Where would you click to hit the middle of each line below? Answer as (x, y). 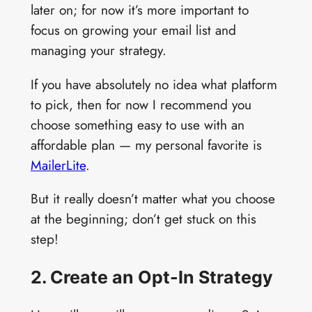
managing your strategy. (98, 50)
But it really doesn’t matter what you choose (153, 198)
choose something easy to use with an (137, 124)
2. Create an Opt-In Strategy (151, 277)
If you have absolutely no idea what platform (154, 84)
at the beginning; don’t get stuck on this (143, 218)
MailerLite (58, 165)
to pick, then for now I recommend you (141, 104)
